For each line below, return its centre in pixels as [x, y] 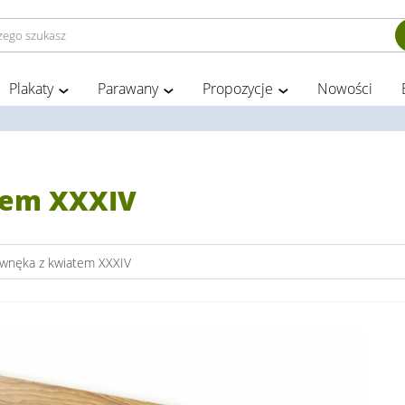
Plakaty [31, 89]
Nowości [345, 89]
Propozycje [238, 89]
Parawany [128, 89]
